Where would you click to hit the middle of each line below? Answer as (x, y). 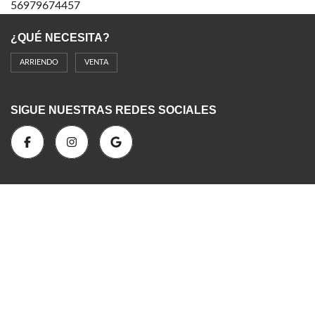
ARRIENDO (39, 62)
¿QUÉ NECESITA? (60, 37)
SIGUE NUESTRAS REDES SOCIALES (114, 110)
